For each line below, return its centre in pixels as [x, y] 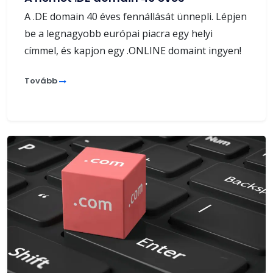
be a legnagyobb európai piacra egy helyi [119, 34]
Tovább [42, 81]
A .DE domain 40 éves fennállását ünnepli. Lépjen [136, 17]
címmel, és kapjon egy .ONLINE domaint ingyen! [133, 51]
